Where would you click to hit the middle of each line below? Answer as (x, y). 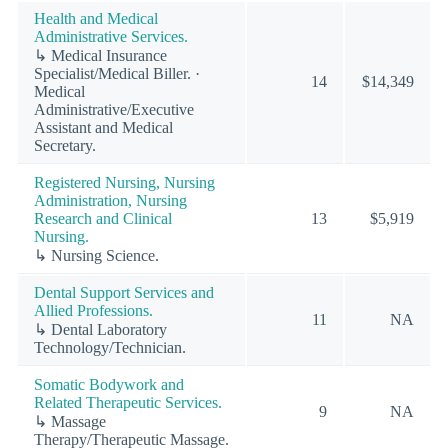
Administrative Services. (111, 36)
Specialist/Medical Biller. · (117, 73)
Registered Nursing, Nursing (124, 182)
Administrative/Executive (114, 109)
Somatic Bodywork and (109, 384)
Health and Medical (96, 18)
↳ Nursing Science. (96, 255)
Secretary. (65, 145)
